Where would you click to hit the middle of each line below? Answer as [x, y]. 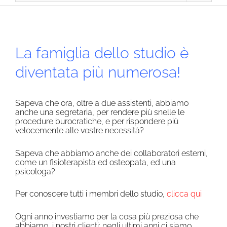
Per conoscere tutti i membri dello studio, [91, 194]
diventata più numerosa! [98, 72]
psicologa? [35, 171]
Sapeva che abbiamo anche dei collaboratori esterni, [111, 153]
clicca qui [184, 194]
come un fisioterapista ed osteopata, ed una [96, 162]
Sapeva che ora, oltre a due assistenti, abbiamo [102, 103]
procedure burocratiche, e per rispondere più [97, 121]
